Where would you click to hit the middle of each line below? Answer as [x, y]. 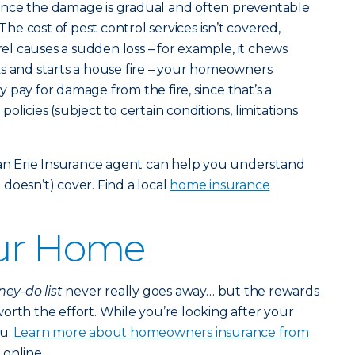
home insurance [220, 185]
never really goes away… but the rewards [191, 291]
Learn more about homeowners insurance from [162, 332]
